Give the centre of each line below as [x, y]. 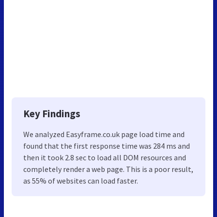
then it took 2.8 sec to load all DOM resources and [105, 157]
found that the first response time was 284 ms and [107, 146]
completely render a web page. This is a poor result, [108, 169]
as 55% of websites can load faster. [81, 180]
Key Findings [52, 113]
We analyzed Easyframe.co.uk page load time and [104, 134]
